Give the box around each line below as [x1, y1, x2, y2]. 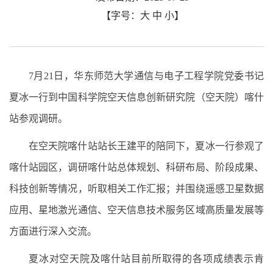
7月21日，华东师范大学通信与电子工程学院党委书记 [29, 71, 264, 82]
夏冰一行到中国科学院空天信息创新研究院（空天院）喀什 [9, 92, 264, 103]
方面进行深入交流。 [9, 226, 102, 237]
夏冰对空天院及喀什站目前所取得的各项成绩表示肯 [29, 253, 264, 264]
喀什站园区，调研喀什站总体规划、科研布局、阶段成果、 [9, 162, 264, 173]
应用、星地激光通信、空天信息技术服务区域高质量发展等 [9, 205, 264, 216]
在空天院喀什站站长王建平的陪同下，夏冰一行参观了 [29, 141, 264, 152]
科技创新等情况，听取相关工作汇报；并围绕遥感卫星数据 [9, 183, 264, 194]
